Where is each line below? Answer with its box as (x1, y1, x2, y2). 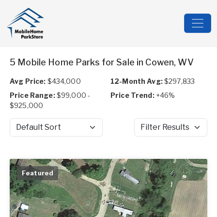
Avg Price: (10, 77, 46, 85)
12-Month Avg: (110, 77, 163, 85)
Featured (22, 169, 54, 177)
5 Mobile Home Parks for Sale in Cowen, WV (10, 57, 194, 67)
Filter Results (134, 127, 178, 136)
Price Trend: (110, 91, 155, 99)
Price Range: (10, 91, 55, 99)
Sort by (9, 127, 32, 136)
